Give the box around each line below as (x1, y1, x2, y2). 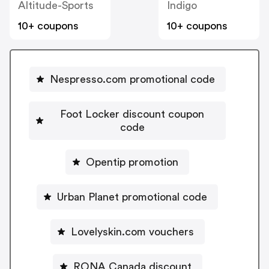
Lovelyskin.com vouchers (148, 226, 194, 237)
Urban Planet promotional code (57, 191, 207, 202)
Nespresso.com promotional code (49, 73, 215, 85)
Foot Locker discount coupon (60, 108, 204, 119)
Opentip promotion (86, 156, 178, 168)
